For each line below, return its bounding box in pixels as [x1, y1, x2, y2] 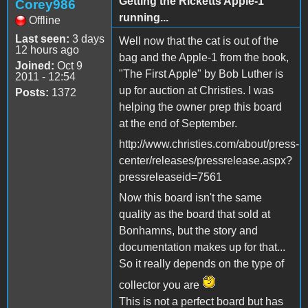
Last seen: [15, 32, 69, 45]
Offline [29, 14, 60, 26]
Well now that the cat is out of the [119, 34, 278, 47]
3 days [69, 32, 104, 45]
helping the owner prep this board [119, 100, 282, 113]
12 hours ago [15, 43, 79, 56]
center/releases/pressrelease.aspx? [119, 154, 292, 166]
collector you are [119, 278, 202, 291]
